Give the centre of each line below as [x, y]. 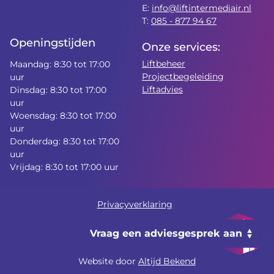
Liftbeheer [164, 64]
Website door [108, 261]
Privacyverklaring [135, 204]
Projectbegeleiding [183, 76]
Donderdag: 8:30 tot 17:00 [65, 141]
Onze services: [181, 47]
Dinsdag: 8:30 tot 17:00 [58, 90]
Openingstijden [53, 43]
